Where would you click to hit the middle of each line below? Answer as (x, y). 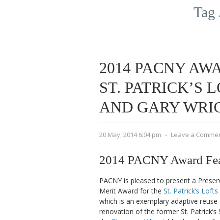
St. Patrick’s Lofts (191, 191)
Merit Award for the (131, 191)
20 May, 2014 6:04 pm (130, 135)
